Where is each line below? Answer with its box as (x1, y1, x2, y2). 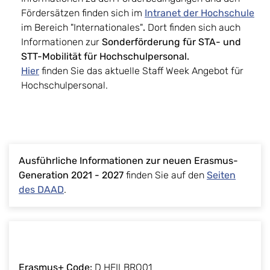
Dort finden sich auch (148, 22, 240, 34)
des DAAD (19, 184, 64, 196)
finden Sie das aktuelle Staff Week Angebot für (39, 65, 243, 77)
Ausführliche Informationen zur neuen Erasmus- (19, 155, 238, 167)
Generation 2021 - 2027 (19, 169, 124, 181)
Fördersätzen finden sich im (21, 7, 145, 19)
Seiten (207, 169, 236, 181)
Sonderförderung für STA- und (102, 36, 241, 48)
